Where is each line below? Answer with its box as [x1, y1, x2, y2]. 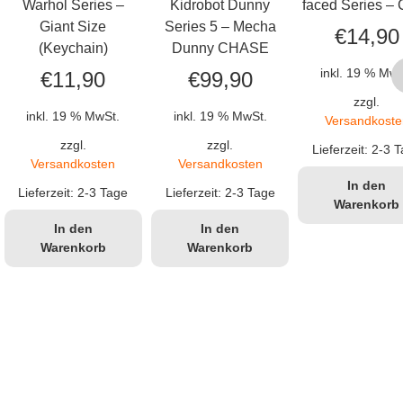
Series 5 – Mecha [164, 19, 276, 35]
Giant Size [40, 19, 107, 35]
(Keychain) [38, 40, 108, 57]
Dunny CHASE [171, 40, 269, 57]
